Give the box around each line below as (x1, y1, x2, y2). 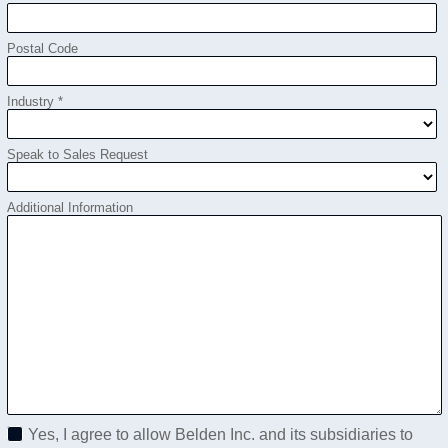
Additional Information (6, 200, 133, 215)
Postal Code (6, 41, 78, 56)
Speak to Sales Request (6, 147, 148, 162)
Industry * (6, 94, 63, 109)
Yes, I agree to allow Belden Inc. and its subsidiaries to (27, 426, 413, 443)
